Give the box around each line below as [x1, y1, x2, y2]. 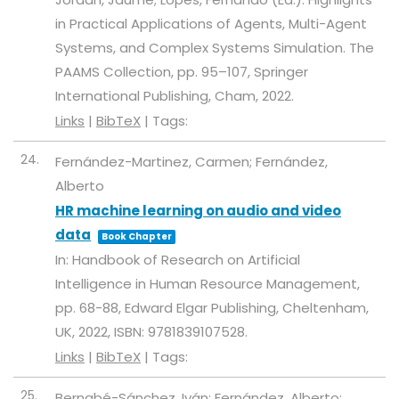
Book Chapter [102, 230, 172, 244]
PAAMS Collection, [55, 62, 177, 82]
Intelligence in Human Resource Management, [55, 274, 360, 294]
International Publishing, [55, 86, 215, 106]
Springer [254, 62, 308, 82]
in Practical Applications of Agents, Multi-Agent [55, 14, 367, 34]
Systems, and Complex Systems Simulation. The [55, 38, 374, 58]
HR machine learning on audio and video [55, 201, 341, 221]
